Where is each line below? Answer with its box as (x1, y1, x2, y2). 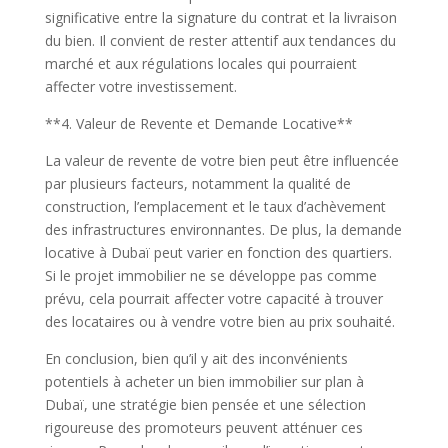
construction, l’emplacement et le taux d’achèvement (44, 197, 386, 216)
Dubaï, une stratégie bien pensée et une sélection (44, 395, 366, 414)
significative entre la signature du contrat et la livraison (44, 8, 397, 27)
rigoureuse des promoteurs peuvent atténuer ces (44, 418, 363, 437)
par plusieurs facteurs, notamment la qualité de (44, 174, 351, 193)
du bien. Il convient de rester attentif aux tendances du (44, 31, 396, 50)
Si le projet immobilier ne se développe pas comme (44, 266, 377, 285)
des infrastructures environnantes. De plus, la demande (44, 220, 402, 239)
